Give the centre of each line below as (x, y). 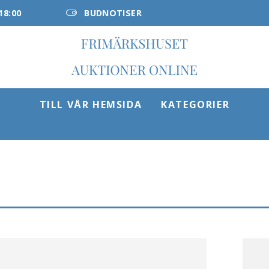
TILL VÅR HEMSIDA (91, 104)
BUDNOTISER (113, 13)
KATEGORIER (195, 104)
